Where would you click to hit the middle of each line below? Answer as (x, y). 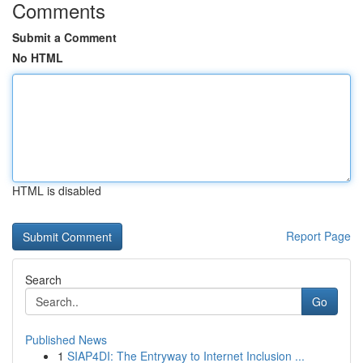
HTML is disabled (57, 190)
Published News (66, 340)
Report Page (318, 236)
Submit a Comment (64, 37)
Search (43, 280)
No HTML (38, 58)
